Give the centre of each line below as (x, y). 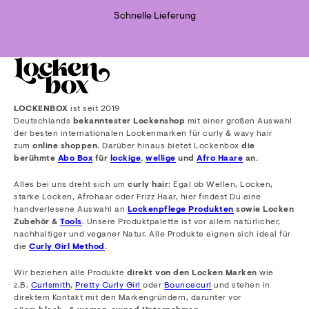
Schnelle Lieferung (154, 16)
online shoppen (65, 147)
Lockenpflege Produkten (180, 210)
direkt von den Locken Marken (192, 273)
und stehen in (241, 286)
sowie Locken (263, 210)
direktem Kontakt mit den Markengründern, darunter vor (128, 298)
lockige (125, 159)
